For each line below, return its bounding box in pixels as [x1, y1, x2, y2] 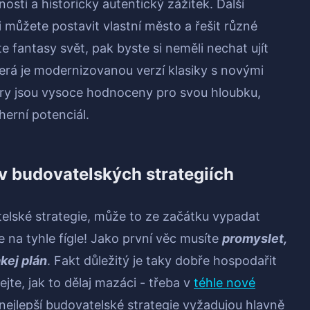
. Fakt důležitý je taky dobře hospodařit [47, 253, 277, 268]
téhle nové [194, 275, 255, 291]
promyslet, [222, 231, 286, 246]
